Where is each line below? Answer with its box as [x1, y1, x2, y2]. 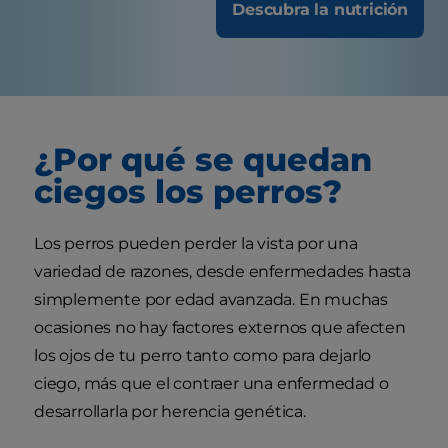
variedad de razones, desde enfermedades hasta [34, 262, 411, 282]
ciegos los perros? [34, 172, 342, 212]
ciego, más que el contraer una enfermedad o [34, 374, 389, 394]
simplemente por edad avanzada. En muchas [34, 290, 388, 310]
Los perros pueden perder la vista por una [34, 234, 358, 254]
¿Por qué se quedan [34, 140, 372, 180]
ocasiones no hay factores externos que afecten [34, 318, 406, 338]
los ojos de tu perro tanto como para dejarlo [34, 346, 372, 366]
